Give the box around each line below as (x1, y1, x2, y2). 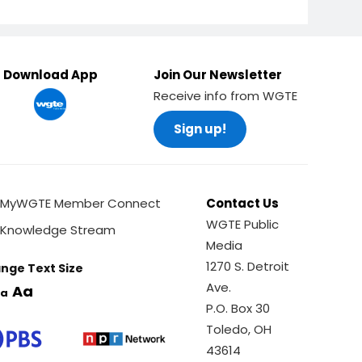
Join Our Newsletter (153, 66, 282, 83)
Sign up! (173, 120, 226, 137)
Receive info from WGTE (153, 87, 297, 104)
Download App (2, 66, 98, 83)
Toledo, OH (206, 321, 272, 338)
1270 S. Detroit (206, 258, 290, 275)
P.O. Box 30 (206, 300, 271, 317)
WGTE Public (206, 216, 280, 233)
